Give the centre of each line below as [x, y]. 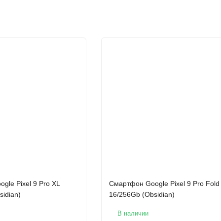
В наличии [133, 214]
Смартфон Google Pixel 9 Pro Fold [164, 184]
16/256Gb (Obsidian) [142, 195]
